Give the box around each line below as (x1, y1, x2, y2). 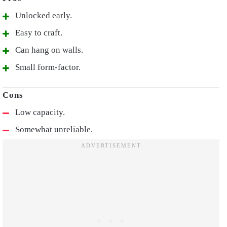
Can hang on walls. (15, 45, 83, 55)
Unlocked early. (15, 11, 72, 21)
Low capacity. (15, 107, 65, 118)
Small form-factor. (15, 62, 81, 72)
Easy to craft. (15, 28, 62, 38)
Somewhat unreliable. (15, 125, 93, 135)
